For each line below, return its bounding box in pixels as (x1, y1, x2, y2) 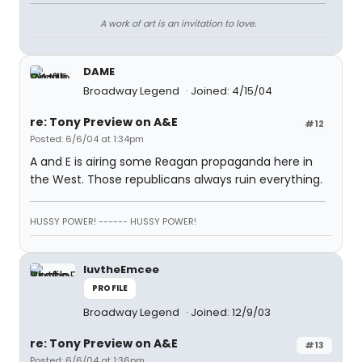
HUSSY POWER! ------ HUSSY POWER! (30, 215, 196, 228)
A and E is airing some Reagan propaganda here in (30, 154, 313, 170)
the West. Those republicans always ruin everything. (30, 171, 322, 187)
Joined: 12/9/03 (191, 305, 271, 320)
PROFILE (92, 282, 128, 294)
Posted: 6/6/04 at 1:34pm (30, 133, 144, 145)
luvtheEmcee (83, 262, 159, 277)
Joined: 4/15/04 (191, 83, 272, 99)
